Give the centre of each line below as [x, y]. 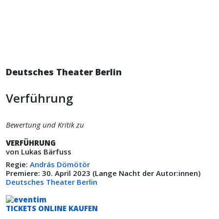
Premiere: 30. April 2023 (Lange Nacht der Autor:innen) [104, 173]
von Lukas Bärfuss [39, 152]
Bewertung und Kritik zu [45, 125]
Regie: [18, 164]
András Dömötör [60, 164]
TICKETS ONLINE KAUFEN [52, 208]
